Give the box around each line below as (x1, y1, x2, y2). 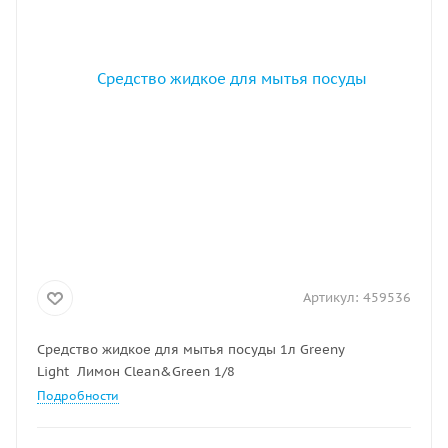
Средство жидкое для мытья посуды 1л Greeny (37, 341, 345, 358)
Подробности (37, 388, 119, 403)
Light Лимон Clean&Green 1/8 (37, 363, 235, 380)
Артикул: (303, 289, 359, 306)
